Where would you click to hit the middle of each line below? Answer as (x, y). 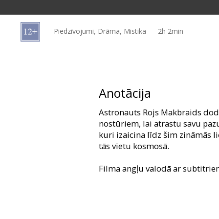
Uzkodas (40, 49)
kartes (35, 20)
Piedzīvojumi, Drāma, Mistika (100, 31)
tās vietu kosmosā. (134, 146)
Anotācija (125, 93)
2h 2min (171, 31)
